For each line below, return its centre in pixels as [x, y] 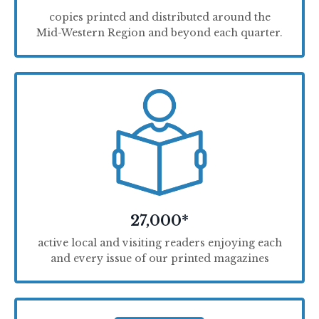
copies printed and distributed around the [159, 17]
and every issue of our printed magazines [159, 259]
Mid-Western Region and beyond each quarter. [159, 33]
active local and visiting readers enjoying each [159, 243]
